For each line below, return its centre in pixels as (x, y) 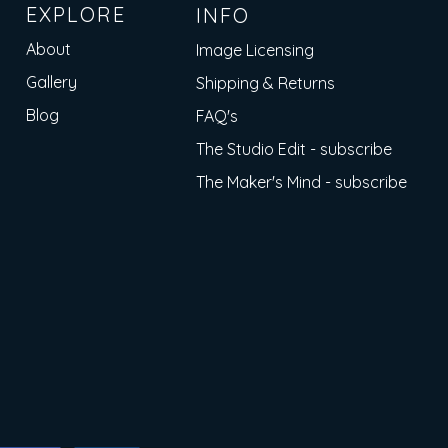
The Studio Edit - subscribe (294, 149)
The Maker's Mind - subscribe (301, 182)
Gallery (51, 82)
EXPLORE (76, 14)
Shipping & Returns (265, 83)
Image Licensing (255, 50)
